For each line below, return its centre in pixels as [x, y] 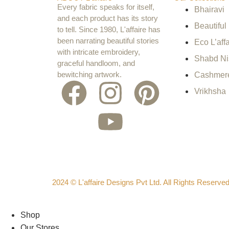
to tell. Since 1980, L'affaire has [109, 29]
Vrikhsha [210, 91]
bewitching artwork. [89, 74]
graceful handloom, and [96, 63]
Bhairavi [209, 9]
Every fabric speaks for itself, [106, 7]
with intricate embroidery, [99, 52]
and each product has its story [108, 18]
